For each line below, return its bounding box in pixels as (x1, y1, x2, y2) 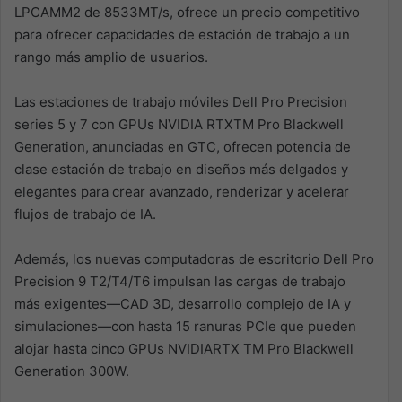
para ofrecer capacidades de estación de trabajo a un (14, 25, 350, 43)
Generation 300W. (14, 362, 129, 380)
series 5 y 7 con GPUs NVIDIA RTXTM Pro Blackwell (14, 115, 344, 133)
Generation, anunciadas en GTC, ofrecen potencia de (14, 137, 351, 155)
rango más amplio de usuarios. (14, 48, 208, 66)
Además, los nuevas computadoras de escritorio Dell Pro (14, 249, 374, 267)
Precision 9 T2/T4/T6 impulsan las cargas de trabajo (14, 272, 345, 290)
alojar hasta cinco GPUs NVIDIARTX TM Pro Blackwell (14, 339, 354, 357)
